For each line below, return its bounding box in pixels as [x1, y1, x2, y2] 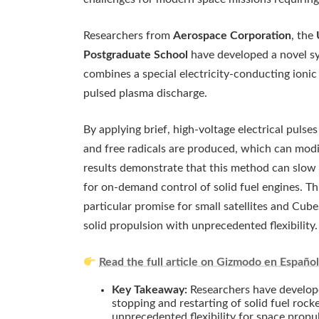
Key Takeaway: [112, 284, 187, 296]
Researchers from [83, 30, 173, 42]
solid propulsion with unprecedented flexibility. [83, 220, 318, 232]
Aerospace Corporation [173, 30, 291, 42]
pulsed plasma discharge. [83, 88, 207, 100]
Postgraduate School [83, 49, 188, 61]
